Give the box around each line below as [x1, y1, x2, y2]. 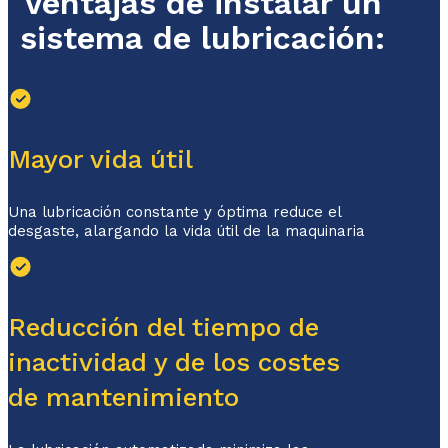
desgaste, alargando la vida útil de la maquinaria [8, 222, 365, 241]
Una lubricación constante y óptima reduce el [8, 203, 341, 222]
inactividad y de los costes [8, 347, 340, 378]
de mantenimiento [8, 382, 239, 413]
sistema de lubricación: [19, 19, 385, 58]
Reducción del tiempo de [8, 312, 319, 343]
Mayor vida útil [8, 144, 193, 175]
